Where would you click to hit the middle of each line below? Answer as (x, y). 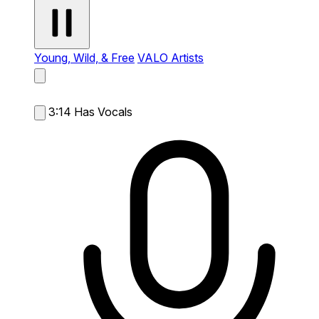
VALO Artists (171, 57)
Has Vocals (103, 111)
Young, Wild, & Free (84, 57)
